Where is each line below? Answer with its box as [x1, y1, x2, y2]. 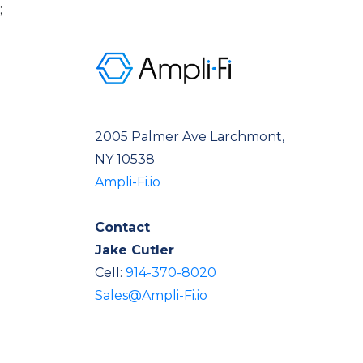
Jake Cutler [95, 242, 174, 258]
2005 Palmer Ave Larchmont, [95, 129, 284, 144]
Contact [95, 220, 150, 235]
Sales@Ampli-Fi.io [95, 288, 207, 303]
